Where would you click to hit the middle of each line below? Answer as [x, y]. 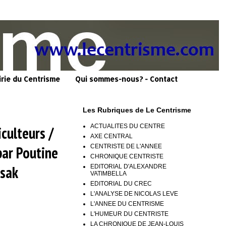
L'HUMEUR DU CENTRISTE [129, 214]
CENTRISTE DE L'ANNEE [126, 146]
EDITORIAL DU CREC [121, 183]
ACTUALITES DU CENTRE [128, 126]
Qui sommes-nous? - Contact [126, 79]
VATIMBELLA [108, 173]
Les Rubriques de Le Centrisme [137, 110]
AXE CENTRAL [111, 136]
